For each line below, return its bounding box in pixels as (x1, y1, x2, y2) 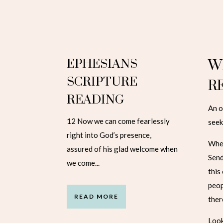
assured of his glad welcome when (67, 144, 178, 154)
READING (67, 92, 124, 108)
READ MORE (74, 193, 119, 201)
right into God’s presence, (67, 130, 152, 140)
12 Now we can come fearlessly (67, 116, 170, 126)
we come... (67, 158, 100, 168)
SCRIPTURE (67, 74, 138, 90)
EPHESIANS (67, 56, 138, 72)
